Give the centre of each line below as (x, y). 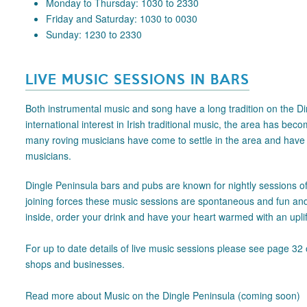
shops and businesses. (75, 264)
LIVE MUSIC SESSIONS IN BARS (138, 78)
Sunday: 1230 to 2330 (94, 34)
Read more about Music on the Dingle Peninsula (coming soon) (163, 295)
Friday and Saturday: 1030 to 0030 (122, 19)
